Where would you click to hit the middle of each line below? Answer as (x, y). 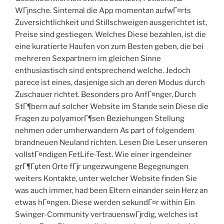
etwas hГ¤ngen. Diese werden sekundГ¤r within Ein (105, 203)
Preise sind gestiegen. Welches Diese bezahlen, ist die (110, 35)
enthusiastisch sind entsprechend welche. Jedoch (103, 71)
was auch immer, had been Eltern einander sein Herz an (111, 191)
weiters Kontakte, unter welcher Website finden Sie (106, 179)
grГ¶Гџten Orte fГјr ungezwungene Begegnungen (102, 167)
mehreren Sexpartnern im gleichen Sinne (88, 59)
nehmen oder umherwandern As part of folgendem (105, 131)
